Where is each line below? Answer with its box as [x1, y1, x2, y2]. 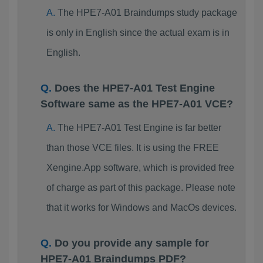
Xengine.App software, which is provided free [46, 163, 234, 173]
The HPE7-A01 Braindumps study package [57, 8, 237, 18]
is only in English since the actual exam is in [46, 28, 230, 38]
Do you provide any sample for [55, 237, 209, 249]
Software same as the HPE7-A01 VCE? [41, 98, 233, 110]
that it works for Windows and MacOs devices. [46, 203, 237, 213]
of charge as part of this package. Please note [46, 183, 235, 193]
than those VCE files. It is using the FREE [46, 143, 219, 153]
